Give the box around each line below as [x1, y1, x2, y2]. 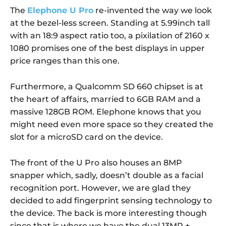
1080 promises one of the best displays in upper [10, 43, 205, 53]
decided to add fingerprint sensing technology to [10, 195, 212, 205]
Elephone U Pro [27, 5, 93, 15]
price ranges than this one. [10, 55, 120, 66]
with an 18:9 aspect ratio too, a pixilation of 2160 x [10, 30, 209, 40]
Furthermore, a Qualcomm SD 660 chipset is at [10, 81, 203, 91]
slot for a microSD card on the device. [10, 132, 163, 142]
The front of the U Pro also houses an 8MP [10, 157, 182, 167]
